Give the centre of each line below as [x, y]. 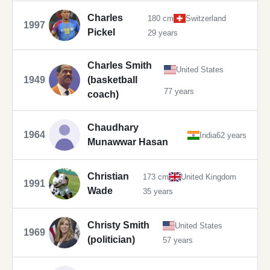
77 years [179, 91]
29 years [162, 33]
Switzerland [206, 18]
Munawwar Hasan [128, 142]
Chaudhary [113, 128]
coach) [103, 95]
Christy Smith [118, 225]
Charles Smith [120, 66]
